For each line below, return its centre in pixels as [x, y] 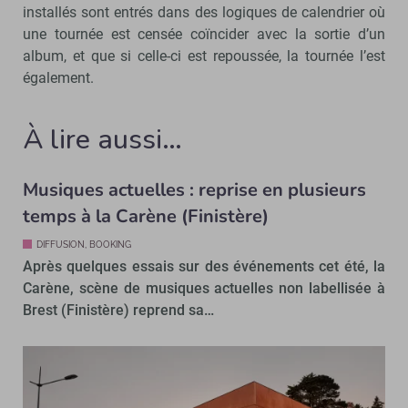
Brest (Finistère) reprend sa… [118, 311]
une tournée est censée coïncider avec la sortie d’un [204, 35]
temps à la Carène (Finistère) [146, 217]
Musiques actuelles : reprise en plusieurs [194, 190]
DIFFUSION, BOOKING [84, 245]
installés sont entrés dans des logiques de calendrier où [204, 13]
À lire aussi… [102, 140]
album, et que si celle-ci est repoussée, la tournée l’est [204, 56]
